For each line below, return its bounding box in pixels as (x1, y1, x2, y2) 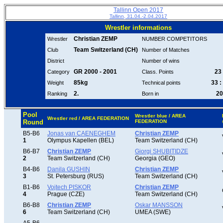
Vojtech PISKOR (47, 184, 91, 191)
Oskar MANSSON (135, 202, 183, 209)
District (47, 58, 64, 64)
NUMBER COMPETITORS (141, 36, 207, 42)
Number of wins (141, 58, 180, 64)
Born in (141, 91, 159, 97)
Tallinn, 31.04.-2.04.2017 (110, 13, 167, 19)
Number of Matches (141, 47, 190, 53)
